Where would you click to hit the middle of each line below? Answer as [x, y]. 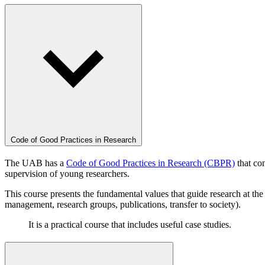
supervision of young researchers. [67, 173]
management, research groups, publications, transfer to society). [123, 204]
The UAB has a [35, 163]
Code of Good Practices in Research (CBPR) [151, 163]
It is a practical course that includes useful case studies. [131, 224]
